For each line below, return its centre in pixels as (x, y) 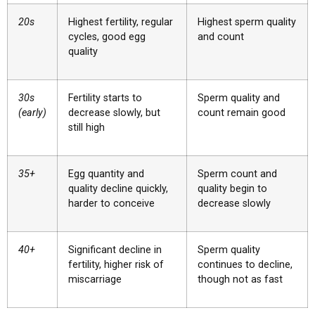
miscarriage (95, 279)
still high (86, 127)
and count (221, 37)
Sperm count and (237, 174)
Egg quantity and (106, 174)
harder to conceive (111, 203)
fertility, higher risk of (116, 264)
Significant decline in (115, 250)
